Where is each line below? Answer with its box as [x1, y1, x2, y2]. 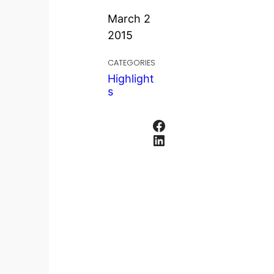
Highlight [108, 72, 154, 86]
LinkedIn [151, 130, 160, 149]
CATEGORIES [108, 57, 155, 68]
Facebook [151, 116, 159, 134]
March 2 [108, 12, 150, 26]
